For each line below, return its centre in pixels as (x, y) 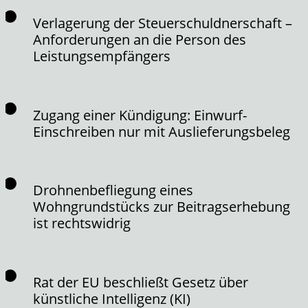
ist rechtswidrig (82, 223)
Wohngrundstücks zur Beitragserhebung (162, 207)
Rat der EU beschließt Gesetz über (141, 282)
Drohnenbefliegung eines (113, 190)
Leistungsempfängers (102, 56)
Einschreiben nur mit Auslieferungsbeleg (162, 131)
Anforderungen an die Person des (140, 39)
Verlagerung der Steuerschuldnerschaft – (163, 23)
